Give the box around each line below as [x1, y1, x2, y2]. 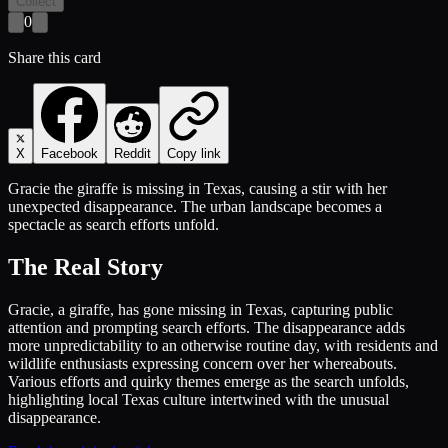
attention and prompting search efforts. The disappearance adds [8, 318, 405, 336]
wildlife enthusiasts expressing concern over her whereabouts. [8, 354, 397, 372]
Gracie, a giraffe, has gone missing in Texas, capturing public [8, 300, 393, 318]
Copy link [167, 145, 221, 161]
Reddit [114, 145, 151, 161]
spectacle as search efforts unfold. [8, 215, 219, 233]
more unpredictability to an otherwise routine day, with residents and [8, 336, 438, 354]
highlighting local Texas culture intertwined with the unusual [8, 390, 389, 408]
